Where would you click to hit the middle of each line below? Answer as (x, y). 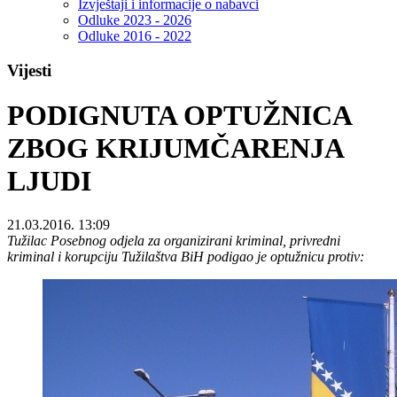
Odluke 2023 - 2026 (135, 20)
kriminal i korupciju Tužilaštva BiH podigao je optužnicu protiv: (186, 256)
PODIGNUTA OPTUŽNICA (179, 116)
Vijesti (29, 71)
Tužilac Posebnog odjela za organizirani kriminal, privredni (174, 240)
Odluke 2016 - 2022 (135, 36)
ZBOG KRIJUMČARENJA (175, 148)
